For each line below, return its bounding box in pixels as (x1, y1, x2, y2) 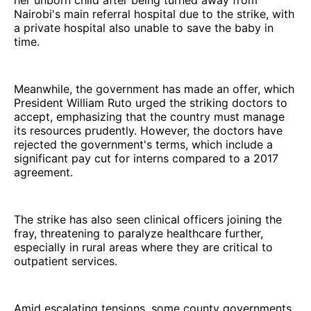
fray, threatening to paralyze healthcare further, (14, 226, 263, 240)
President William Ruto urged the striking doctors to (14, 95, 287, 110)
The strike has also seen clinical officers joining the (14, 212, 282, 226)
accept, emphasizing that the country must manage (14, 109, 285, 124)
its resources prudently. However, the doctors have (14, 123, 283, 137)
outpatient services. (14, 253, 117, 268)
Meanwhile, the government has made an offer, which (14, 81, 294, 96)
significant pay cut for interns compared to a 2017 (14, 151, 278, 165)
